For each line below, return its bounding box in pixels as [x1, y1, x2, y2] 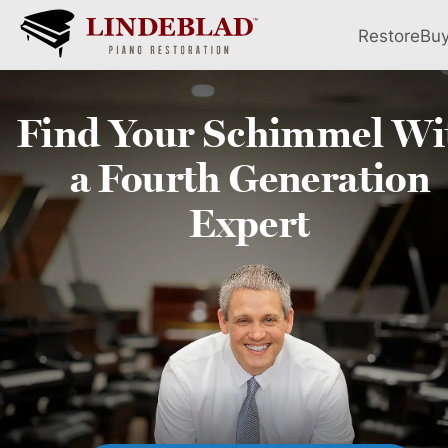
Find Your [16, 109, 203, 157]
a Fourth [69, 154, 230, 202]
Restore [358, 22, 420, 47]
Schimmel [202, 109, 384, 157]
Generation [229, 154, 431, 202]
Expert [189, 199, 311, 247]
